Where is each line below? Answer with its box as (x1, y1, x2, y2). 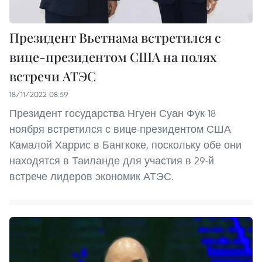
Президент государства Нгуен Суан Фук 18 (9, 106, 216, 120)
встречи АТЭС (9, 67, 96, 85)
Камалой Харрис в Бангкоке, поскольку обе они (9, 138, 242, 152)
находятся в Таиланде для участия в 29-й (9, 154, 214, 168)
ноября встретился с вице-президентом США (9, 122, 231, 136)
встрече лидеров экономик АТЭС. (9, 170, 174, 184)
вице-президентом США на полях (9, 48, 217, 66)
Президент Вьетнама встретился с (9, 29, 221, 47)
